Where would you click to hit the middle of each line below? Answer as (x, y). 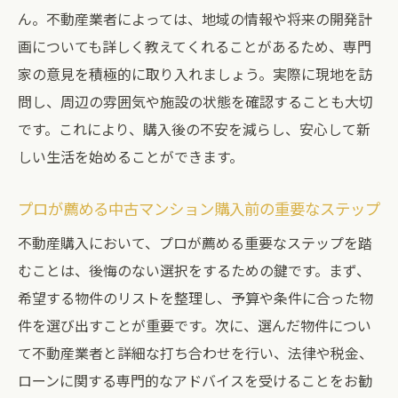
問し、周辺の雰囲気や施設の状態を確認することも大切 (195, 101)
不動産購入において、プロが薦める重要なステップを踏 (195, 243)
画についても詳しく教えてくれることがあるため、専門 (195, 46)
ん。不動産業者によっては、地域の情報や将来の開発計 (195, 19)
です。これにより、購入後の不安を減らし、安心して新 (194, 129)
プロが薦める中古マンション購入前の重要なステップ (199, 208)
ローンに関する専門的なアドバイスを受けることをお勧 (195, 380)
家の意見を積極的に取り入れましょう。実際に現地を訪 (195, 74)
